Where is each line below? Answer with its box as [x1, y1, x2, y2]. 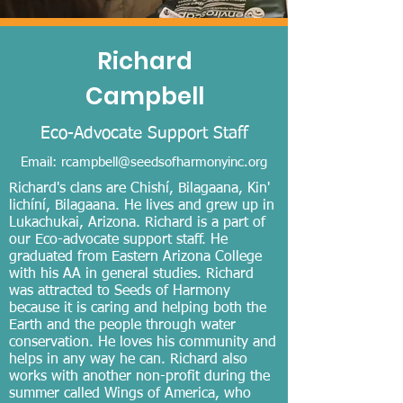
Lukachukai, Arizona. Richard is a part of [9, 216, 265, 230]
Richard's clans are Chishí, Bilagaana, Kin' [9, 182, 270, 196]
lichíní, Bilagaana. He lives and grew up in [9, 199, 274, 213]
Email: [21, 156, 61, 169]
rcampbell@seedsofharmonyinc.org [61, 156, 267, 169]
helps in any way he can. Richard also [9, 353, 247, 367]
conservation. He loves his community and [9, 336, 276, 350]
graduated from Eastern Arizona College [9, 250, 262, 264]
